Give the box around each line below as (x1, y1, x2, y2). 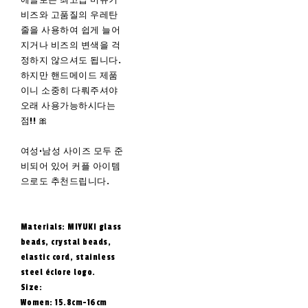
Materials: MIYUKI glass (20, 222, 122, 232)
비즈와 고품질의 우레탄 (20, 10, 118, 21)
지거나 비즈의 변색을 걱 (20, 41, 121, 51)
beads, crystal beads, (20, 237, 111, 247)
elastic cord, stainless (20, 252, 115, 263)
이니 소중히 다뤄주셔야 (20, 86, 118, 96)
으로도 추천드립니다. (20, 177, 110, 187)
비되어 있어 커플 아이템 (20, 162, 121, 172)
